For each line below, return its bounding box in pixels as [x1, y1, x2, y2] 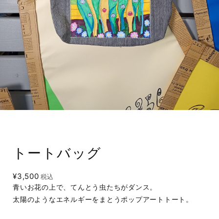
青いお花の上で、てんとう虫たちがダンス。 [13, 183, 157, 191]
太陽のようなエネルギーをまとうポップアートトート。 [13, 195, 193, 203]
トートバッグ [13, 145, 102, 161]
